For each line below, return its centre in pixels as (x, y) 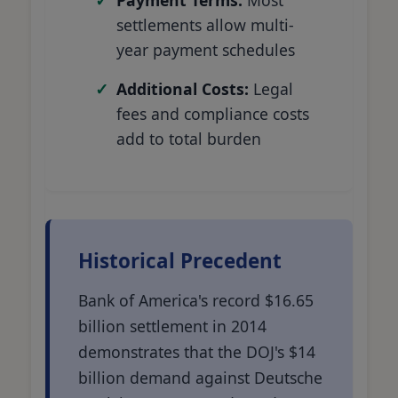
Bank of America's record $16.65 (196, 300)
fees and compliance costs (213, 113)
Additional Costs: (183, 88)
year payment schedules (206, 49)
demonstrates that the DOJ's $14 (197, 351)
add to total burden (189, 138)
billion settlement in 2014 (172, 326)
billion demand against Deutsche (200, 377)
